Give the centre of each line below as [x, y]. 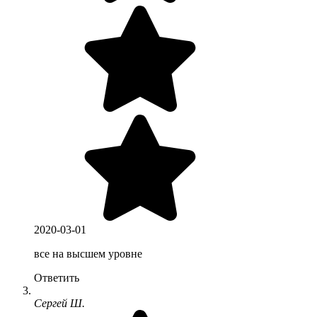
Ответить [57, 277]
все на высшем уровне [88, 253]
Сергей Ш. [59, 303]
